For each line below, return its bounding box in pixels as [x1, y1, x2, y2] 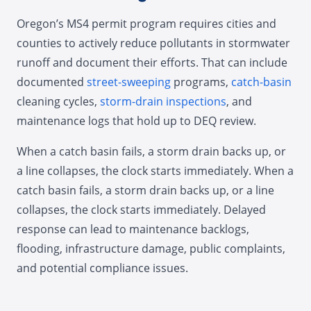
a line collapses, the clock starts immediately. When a [17, 163, 294, 178]
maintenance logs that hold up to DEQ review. [17, 113, 256, 128]
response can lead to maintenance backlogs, [17, 221, 249, 237]
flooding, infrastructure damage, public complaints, [17, 241, 285, 256]
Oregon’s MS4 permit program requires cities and [17, 16, 276, 31]
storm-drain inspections [100, 94, 226, 109]
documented [17, 74, 87, 90]
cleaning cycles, [17, 94, 100, 109]
